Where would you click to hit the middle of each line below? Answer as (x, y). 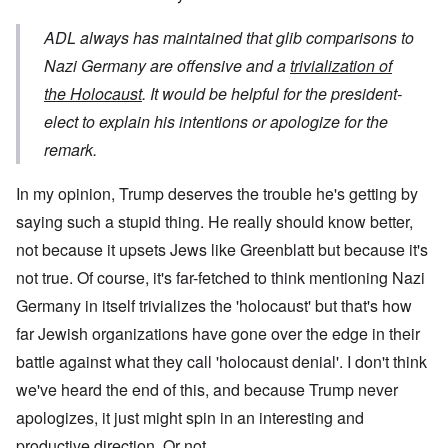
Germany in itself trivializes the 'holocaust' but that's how (214, 306)
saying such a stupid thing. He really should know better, (214, 222)
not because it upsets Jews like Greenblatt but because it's (222, 250)
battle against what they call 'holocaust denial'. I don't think (221, 362)
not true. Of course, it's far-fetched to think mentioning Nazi (220, 278)
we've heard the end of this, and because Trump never (207, 390)
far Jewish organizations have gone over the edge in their (218, 334)
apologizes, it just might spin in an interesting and (190, 418)
